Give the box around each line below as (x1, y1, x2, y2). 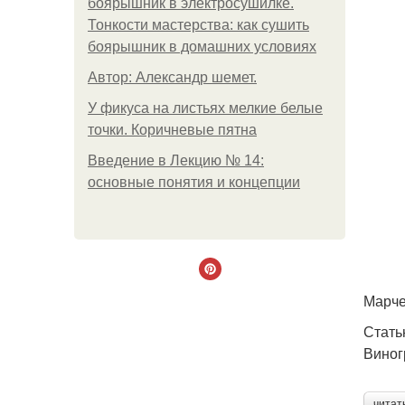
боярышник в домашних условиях (88, 39, 316, 54)
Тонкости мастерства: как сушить (88, 17, 309, 33)
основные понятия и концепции (88, 174, 300, 190)
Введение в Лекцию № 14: (88, 153, 264, 168)
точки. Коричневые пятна (88, 122, 257, 137)
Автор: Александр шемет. (88, 70, 257, 85)
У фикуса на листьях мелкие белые (88, 100, 323, 116)
